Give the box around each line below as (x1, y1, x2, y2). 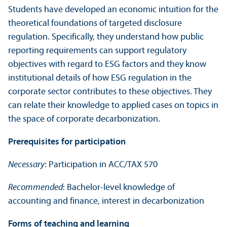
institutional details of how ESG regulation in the (8, 73, 192, 84)
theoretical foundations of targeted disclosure (8, 19, 182, 29)
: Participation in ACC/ (45, 160, 127, 170)
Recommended (8, 183, 63, 193)
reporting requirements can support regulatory (8, 46, 186, 56)
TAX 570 (127, 160, 158, 170)
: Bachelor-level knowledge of (63, 183, 175, 193)
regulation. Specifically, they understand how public (8, 32, 204, 43)
